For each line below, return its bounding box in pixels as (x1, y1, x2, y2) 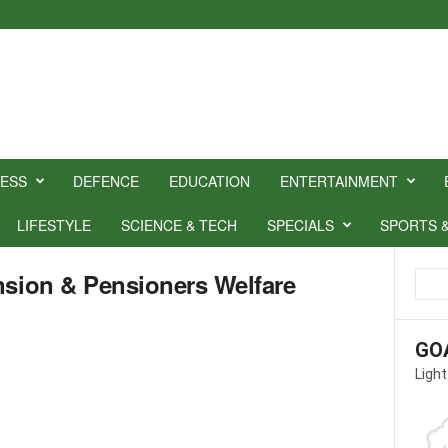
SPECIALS (266, 215, 334, 235)
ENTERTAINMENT (279, 171, 398, 191)
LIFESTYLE (16, 215, 91, 235)
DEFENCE (72, 171, 139, 191)
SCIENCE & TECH (120, 215, 237, 235)
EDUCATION (168, 171, 250, 191)
